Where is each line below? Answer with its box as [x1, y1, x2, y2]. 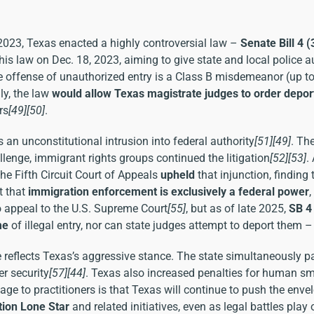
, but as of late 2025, [186, 202, 289, 216]
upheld [161, 168, 195, 182]
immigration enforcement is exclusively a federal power [28, 185, 309, 199]
